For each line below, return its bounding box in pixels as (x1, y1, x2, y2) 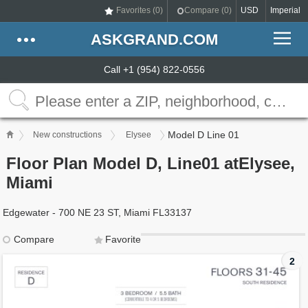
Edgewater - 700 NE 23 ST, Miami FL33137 (3, 207, 192, 218)
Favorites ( (116, 5, 155, 15)
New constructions (33, 130, 102, 140)
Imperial (270, 5, 300, 15)
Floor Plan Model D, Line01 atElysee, (6, 154, 296, 173)
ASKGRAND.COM (90, 31, 218, 48)
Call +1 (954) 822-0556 (103, 64, 205, 75)
